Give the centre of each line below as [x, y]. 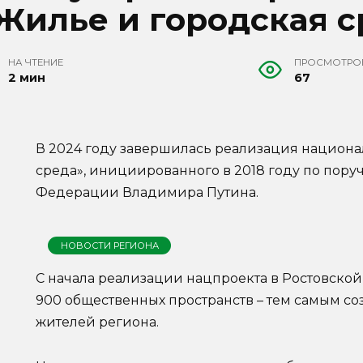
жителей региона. [97, 322]
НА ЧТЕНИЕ [36, 63]
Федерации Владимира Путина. [147, 193]
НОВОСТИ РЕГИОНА [109, 245]
